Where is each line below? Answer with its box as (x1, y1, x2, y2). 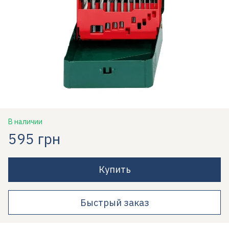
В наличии (8, 117, 42, 126)
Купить (98, 164, 131, 175)
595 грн (8, 129, 60, 148)
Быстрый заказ (80, 196, 149, 209)
